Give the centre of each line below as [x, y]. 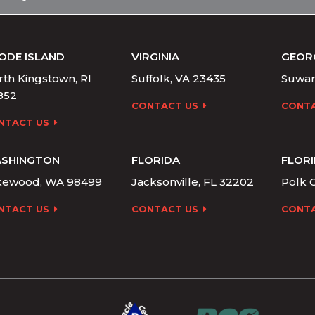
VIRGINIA [156, 57]
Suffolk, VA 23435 [179, 78]
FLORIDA [156, 160]
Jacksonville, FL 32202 [193, 182]
